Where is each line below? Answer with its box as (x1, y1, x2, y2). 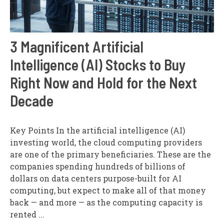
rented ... (10, 209, 44, 220)
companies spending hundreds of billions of (10, 161, 185, 172)
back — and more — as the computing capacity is (10, 197, 202, 208)
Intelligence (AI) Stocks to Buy (10, 55, 185, 74)
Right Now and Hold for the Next (10, 73, 197, 92)
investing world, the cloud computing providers (10, 137, 202, 148)
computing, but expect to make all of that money (10, 185, 206, 196)
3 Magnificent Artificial (10, 37, 143, 56)
